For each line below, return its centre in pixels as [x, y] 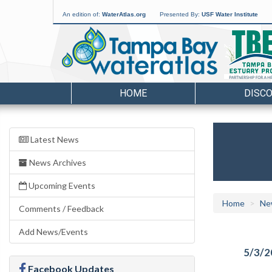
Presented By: [181, 14]
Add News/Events [53, 232]
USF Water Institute [230, 14]
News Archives [57, 162]
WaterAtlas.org [124, 14]
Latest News [54, 139]
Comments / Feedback [61, 209]
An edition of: [82, 14]
